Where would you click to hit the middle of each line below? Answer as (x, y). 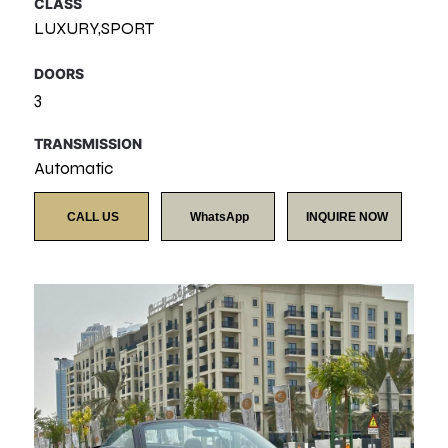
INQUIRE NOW (346, 217)
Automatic (74, 168)
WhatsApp (220, 217)
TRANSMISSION (88, 143)
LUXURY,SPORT (94, 28)
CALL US (93, 217)
